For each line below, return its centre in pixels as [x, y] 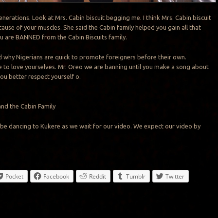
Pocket [15, 176]
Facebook [56, 176]
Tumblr [136, 176]
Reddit [98, 176]
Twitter [175, 176]
